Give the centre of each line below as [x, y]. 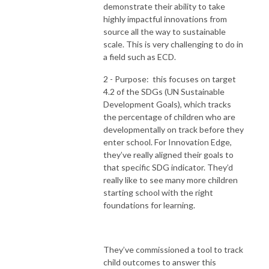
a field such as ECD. [140, 56]
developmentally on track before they [174, 129]
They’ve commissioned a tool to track [173, 249]
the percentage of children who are [169, 116]
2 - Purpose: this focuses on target [170, 79]
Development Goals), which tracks [167, 104]
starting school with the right [158, 192]
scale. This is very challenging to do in [173, 44]
